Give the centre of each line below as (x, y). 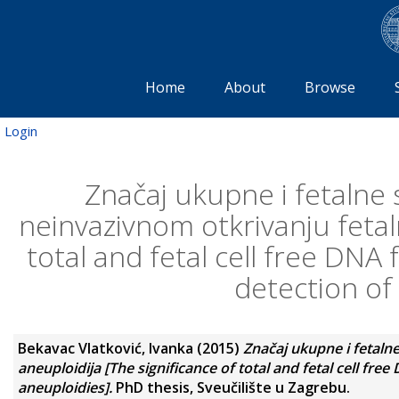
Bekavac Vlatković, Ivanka (106, 348)
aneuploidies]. (65, 387)
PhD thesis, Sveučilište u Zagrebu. (231, 387)
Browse (330, 87)
